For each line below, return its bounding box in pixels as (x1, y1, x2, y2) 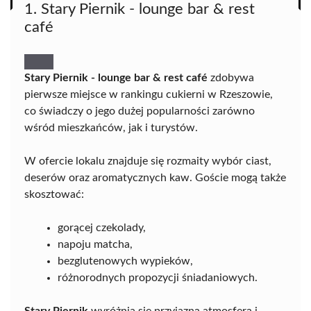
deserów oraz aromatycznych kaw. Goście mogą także (24, 172, 286, 183)
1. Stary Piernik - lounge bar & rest (24, 1, 255, 17)
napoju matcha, (58, 239, 133, 250)
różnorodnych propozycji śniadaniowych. (58, 272, 258, 283)
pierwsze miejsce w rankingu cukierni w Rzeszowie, (24, 89, 273, 100)
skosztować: (24, 189, 84, 200)
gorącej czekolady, (58, 222, 146, 233)
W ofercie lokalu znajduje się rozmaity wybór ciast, (24, 155, 271, 167)
